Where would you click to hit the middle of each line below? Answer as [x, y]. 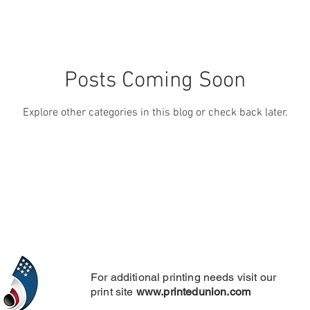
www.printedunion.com [193, 292]
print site [112, 292]
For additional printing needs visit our [184, 277]
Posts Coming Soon [155, 81]
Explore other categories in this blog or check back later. [155, 113]
